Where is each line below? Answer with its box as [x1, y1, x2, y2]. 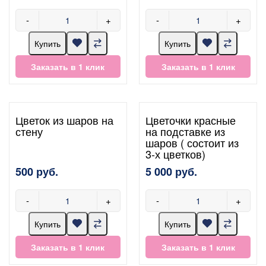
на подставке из [145, 123, 226, 139]
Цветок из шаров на [15, 112, 113, 128]
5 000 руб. [145, 163, 198, 179]
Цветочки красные [145, 112, 236, 128]
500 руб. [15, 163, 58, 179]
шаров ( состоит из [145, 134, 239, 150]
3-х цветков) [145, 145, 206, 161]
